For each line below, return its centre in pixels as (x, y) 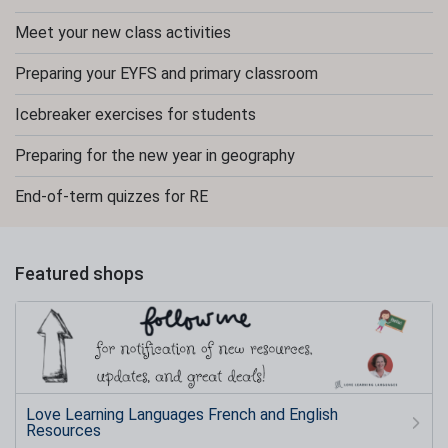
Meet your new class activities (123, 32)
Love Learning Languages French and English (182, 414)
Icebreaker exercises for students (135, 114)
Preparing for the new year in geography (155, 155)
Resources (63, 430)
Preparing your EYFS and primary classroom (166, 73)
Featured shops (79, 273)
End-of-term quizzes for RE (111, 196)
